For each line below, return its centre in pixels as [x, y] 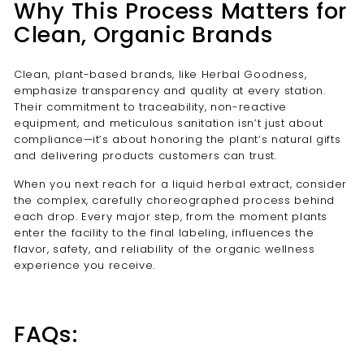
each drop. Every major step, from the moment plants [171, 217]
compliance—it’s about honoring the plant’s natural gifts [178, 139]
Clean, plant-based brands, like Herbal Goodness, [160, 74]
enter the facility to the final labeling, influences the [164, 233]
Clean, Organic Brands [144, 35]
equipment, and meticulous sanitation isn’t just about [169, 123]
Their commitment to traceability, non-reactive [150, 107]
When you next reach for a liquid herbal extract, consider [181, 184]
